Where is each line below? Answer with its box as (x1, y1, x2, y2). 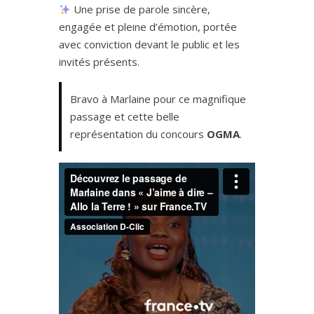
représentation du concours (70, 127, 207, 142)
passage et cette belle (70, 109, 179, 124)
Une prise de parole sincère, (71, 2, 211, 17)
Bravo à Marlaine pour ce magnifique (70, 92, 246, 107)
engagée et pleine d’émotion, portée (59, 20, 237, 34)
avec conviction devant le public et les (59, 37, 240, 52)
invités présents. (59, 55, 139, 69)
